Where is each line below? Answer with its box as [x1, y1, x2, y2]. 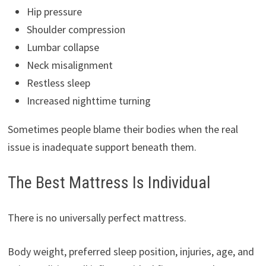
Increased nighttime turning [26, 94, 151, 108]
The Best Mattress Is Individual [7, 173, 210, 193]
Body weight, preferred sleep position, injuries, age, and [7, 245, 254, 259]
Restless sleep [26, 76, 90, 90]
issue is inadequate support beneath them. [7, 140, 197, 154]
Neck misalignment [26, 58, 113, 72]
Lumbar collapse [26, 40, 99, 55]
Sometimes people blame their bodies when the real [7, 122, 238, 137]
